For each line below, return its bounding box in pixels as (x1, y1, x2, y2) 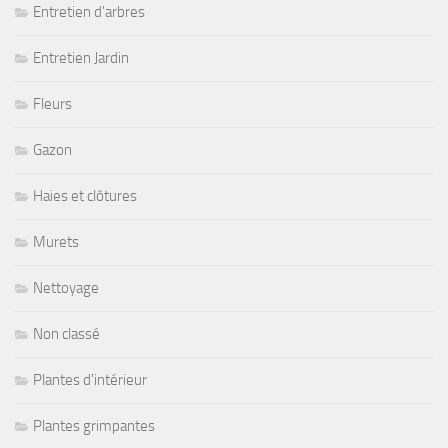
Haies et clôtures (33, 186, 137, 205)
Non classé (33, 324, 100, 343)
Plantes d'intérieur (33, 370, 147, 389)
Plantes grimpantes (33, 416, 155, 435)
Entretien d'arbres (33, 2, 145, 21)
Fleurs (33, 94, 72, 113)
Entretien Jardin (33, 48, 129, 67)
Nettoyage (33, 278, 99, 297)
